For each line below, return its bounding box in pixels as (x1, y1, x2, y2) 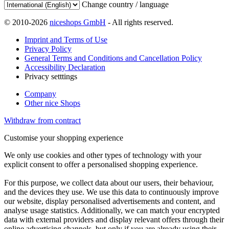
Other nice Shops (25, 99, 80, 108)
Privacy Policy (25, 44, 72, 54)
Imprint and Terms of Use (25, 35, 107, 44)
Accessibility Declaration (25, 63, 105, 72)
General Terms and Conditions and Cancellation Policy (25, 54, 202, 63)
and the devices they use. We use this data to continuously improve (4, 188, 219, 197)
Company (25, 89, 56, 99)
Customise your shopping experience (4, 133, 123, 143)
